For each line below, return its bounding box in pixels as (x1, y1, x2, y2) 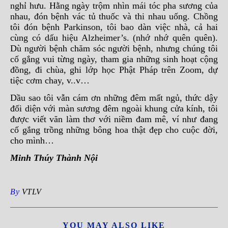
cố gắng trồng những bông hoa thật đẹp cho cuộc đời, (10, 125, 218, 135)
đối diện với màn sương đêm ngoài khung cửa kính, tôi (10, 103, 218, 113)
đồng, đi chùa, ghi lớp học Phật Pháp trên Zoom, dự (10, 65, 218, 75)
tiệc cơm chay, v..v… (10, 75, 90, 85)
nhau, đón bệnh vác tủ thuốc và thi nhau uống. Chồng (10, 11, 218, 21)
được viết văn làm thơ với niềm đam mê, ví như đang (10, 114, 218, 124)
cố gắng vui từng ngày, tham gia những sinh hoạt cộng (10, 54, 218, 64)
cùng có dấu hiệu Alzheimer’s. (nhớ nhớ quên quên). (10, 33, 218, 43)
